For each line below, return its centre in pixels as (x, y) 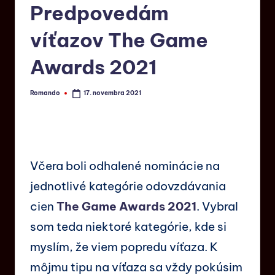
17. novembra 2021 (113, 93)
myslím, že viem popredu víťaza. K (124, 246)
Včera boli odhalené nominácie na (125, 165)
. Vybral (217, 206)
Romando (45, 93)
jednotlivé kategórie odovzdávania (128, 186)
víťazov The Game (119, 40)
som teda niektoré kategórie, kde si (128, 226)
